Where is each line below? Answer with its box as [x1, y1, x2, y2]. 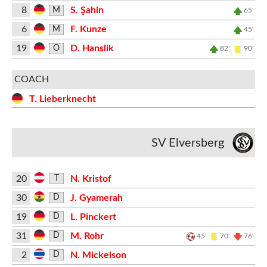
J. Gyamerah [70, 193, 123, 203]
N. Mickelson [70, 250, 126, 260]
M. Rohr [70, 231, 104, 241]
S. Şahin [70, 5, 104, 15]
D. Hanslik [70, 44, 114, 53]
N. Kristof [70, 173, 111, 184]
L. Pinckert [70, 212, 116, 222]
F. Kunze [70, 24, 107, 34]
